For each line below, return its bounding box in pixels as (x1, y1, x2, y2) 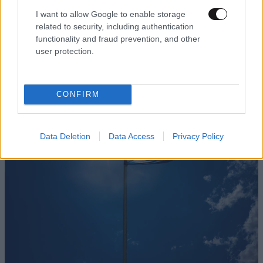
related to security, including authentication (36, 21, 194, 31)
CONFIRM (56, 90, 100, 99)
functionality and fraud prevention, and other (36, 33, 200, 43)
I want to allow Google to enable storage (36, 9, 186, 19)
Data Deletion (39, 131, 90, 141)
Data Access (108, 131, 154, 141)
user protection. (36, 46, 94, 56)
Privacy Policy (172, 131, 224, 141)
